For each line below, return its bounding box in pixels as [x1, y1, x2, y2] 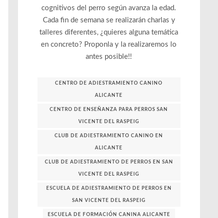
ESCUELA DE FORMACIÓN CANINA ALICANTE [47, 212, 170, 217]
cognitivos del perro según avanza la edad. [41, 4, 177, 12]
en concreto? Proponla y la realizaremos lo [41, 41, 177, 49]
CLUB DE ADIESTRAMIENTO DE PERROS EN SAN [44, 159, 173, 164]
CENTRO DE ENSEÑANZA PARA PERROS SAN [50, 107, 168, 112]
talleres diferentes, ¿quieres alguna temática [39, 29, 179, 36]
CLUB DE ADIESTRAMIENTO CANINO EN [54, 133, 163, 138]
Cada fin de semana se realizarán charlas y [42, 17, 175, 24]
